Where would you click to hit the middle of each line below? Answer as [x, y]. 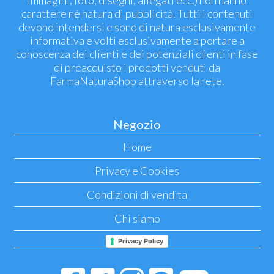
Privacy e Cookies [137, 171]
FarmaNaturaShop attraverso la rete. [137, 81]
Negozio [137, 124]
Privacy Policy [141, 241]
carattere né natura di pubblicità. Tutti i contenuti [137, 14]
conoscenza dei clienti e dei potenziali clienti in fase [137, 54]
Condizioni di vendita [137, 195]
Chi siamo [137, 219]
